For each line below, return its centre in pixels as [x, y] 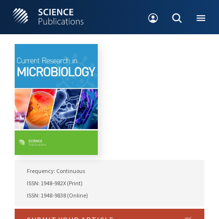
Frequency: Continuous [56, 171]
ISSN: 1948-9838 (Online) [57, 196]
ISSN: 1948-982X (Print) [55, 183]
